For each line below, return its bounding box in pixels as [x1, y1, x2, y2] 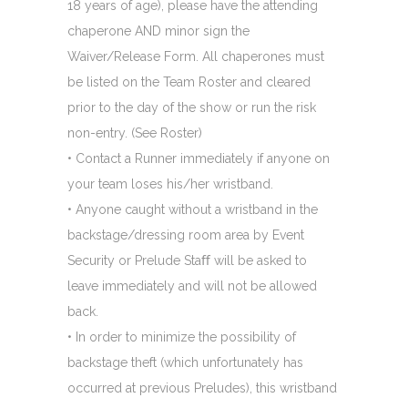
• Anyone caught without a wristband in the [67, 201, 318, 217]
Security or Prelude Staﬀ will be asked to [67, 252, 307, 268]
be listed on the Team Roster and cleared [67, 74, 311, 89]
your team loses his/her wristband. [67, 176, 273, 191]
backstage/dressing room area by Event [67, 227, 304, 242]
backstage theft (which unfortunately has [67, 354, 303, 370]
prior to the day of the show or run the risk [67, 99, 316, 115]
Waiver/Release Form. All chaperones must [67, 48, 324, 64]
